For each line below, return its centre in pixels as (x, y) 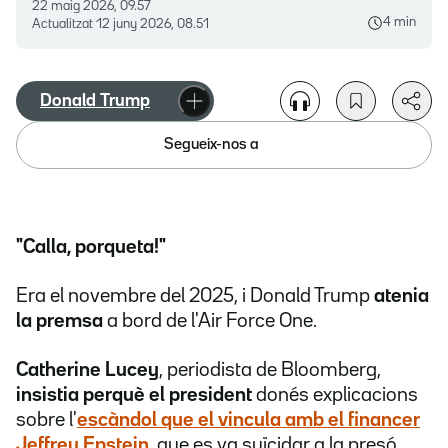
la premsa (59, 321)
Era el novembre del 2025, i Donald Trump (195, 296)
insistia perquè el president (136, 395)
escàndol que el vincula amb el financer (248, 420)
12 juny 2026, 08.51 (152, 24)
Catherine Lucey (87, 370)
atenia (401, 296)
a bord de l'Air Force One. (210, 321)
